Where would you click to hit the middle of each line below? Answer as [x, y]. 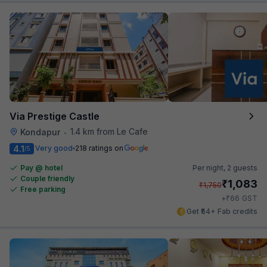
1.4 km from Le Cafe [109, 131]
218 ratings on [99, 148]
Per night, [210, 167]
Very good [54, 148]
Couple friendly [47, 178]
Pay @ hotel [41, 167]
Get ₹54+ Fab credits [222, 211]
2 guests [242, 167]
